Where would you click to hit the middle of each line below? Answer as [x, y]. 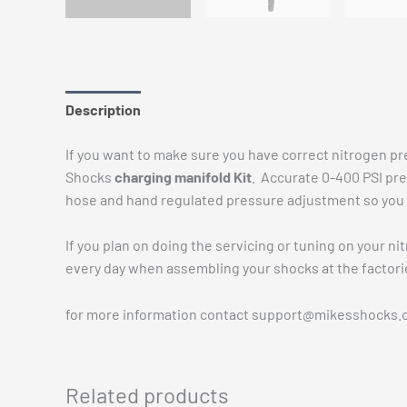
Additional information [228, 109]
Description [103, 109]
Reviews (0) [352, 109]
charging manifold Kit [183, 176]
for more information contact [159, 313]
